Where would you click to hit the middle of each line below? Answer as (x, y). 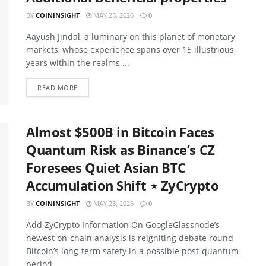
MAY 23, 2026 (113, 204)
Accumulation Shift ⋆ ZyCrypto (123, 186)
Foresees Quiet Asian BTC (106, 168)
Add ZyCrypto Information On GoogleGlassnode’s (123, 225)
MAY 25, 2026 (113, 15)
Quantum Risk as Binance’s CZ (121, 150)
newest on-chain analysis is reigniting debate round (130, 238)
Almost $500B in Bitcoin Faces (120, 132)
